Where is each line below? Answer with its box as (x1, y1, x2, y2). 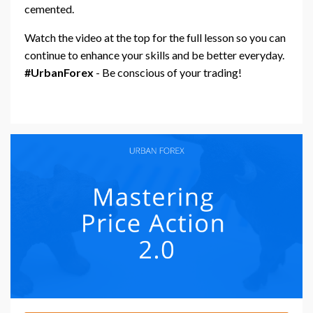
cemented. (24, 2, 76, 16)
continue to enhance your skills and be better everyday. (24, 48, 284, 62)
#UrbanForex (24, 66, 94, 80)
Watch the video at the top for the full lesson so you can (24, 31, 286, 45)
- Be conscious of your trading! (94, 66, 244, 80)
